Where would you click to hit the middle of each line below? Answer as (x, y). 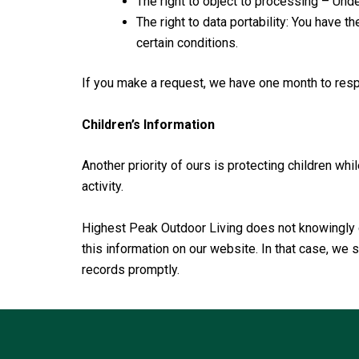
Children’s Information (148, 124)
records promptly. (132, 269)
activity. (103, 187)
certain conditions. (187, 43)
